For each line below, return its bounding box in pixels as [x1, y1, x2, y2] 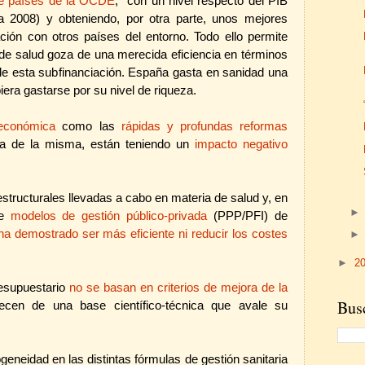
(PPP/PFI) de [207, 209, 288, 222]
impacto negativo [195, 137, 288, 151]
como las [55, 119, 121, 133]
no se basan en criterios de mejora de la [68, 280, 288, 294]
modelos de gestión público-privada [10, 209, 208, 222]
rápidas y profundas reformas [121, 119, 288, 133]
